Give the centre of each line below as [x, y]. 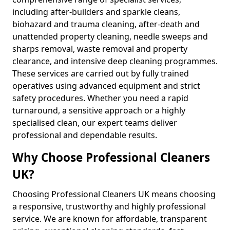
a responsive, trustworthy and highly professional [109, 206]
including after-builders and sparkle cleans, [96, 12]
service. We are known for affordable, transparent [110, 219]
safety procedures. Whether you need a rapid [100, 98]
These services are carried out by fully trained [101, 73]
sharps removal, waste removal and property [100, 49]
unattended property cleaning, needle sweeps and [110, 36]
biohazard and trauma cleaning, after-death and [106, 24]
